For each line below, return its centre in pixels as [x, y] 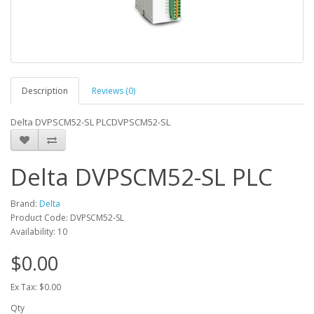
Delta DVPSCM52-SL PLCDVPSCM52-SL [90, 122]
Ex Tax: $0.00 [36, 287]
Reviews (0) [114, 91]
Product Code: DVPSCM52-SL [67, 218]
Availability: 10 [39, 232]
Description [45, 91]
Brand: [25, 204]
